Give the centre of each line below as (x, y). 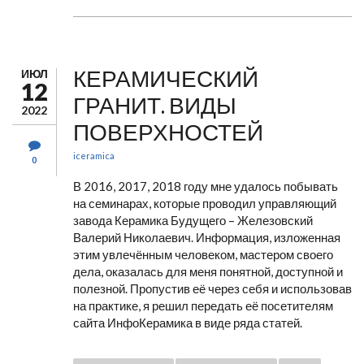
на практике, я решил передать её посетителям (203, 305)
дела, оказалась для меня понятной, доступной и (208, 271)
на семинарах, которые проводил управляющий (205, 203)
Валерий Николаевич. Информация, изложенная (207, 237)
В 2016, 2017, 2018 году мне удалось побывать (206, 186)
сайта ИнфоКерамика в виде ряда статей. (188, 323)
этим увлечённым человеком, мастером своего (203, 254)
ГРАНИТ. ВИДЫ (155, 105)
